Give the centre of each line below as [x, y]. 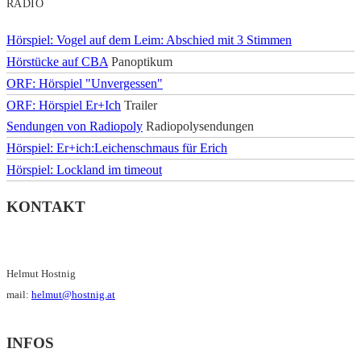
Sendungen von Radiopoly [75, 126]
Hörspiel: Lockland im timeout [84, 169]
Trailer [139, 105]
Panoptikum [140, 61]
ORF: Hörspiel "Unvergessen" [85, 83]
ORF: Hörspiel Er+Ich [64, 105]
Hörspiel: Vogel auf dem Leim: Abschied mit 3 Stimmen [149, 39]
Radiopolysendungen [198, 126]
